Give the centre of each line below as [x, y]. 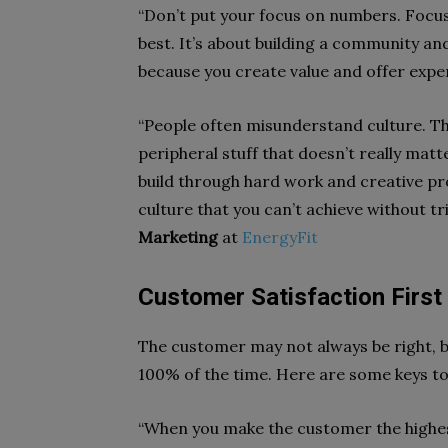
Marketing [178, 237]
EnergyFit [280, 237]
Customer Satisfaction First [290, 297]
